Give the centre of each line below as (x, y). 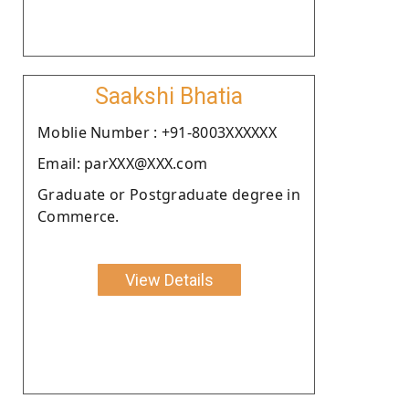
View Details (169, 279)
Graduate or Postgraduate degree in (169, 194)
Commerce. (79, 216)
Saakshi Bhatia (169, 96)
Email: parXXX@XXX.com (123, 163)
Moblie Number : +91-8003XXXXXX (157, 132)
